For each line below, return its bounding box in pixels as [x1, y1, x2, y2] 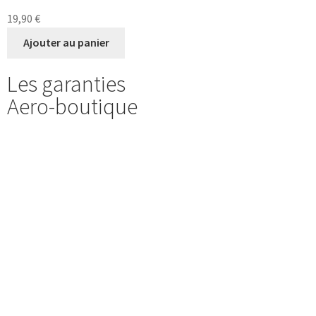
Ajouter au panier [23, 35, 109, 50]
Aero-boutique [7, 92, 138, 121]
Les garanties [7, 70, 126, 99]
